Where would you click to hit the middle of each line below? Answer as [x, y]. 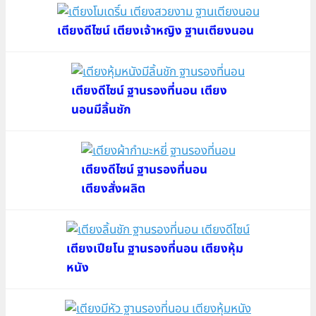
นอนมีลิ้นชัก [101, 110]
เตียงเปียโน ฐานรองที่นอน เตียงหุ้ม [155, 249]
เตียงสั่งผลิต [113, 189]
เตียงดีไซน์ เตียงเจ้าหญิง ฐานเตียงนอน [155, 31]
